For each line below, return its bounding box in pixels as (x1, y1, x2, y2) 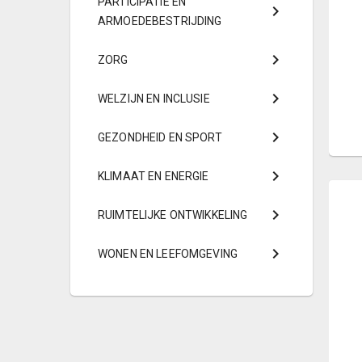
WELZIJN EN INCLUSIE (98, 92, 210, 105)
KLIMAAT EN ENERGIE (98, 170, 209, 183)
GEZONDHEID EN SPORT (98, 131, 222, 144)
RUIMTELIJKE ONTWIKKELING (98, 208, 248, 221)
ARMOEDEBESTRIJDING (98, 15, 222, 27)
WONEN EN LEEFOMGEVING (98, 247, 238, 260)
